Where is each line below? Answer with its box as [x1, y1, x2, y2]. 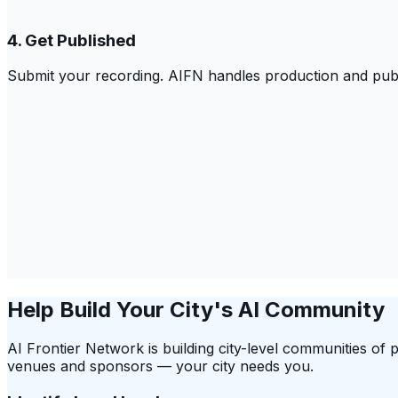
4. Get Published [7, 29, 136, 51]
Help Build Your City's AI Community [7, 296, 385, 322]
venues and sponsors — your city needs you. [7, 357, 314, 376]
